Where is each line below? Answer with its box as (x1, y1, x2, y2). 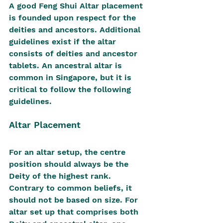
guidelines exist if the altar (9, 37, 118, 46)
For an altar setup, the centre (9, 147, 128, 157)
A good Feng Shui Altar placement (9, 1, 145, 10)
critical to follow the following (9, 85, 133, 94)
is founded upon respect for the (9, 13, 138, 22)
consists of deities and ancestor (9, 49, 140, 58)
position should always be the (9, 159, 131, 169)
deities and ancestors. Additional (9, 25, 143, 34)
